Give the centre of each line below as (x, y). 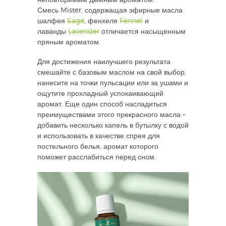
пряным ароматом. (69, 42)
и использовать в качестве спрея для (99, 136)
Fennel (131, 21)
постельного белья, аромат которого (98, 147)
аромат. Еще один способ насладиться (102, 104)
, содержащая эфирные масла (132, 10)
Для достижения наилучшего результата (104, 62)
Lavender (84, 32)
